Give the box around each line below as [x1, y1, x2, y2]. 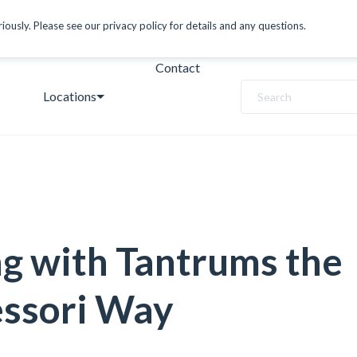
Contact [155, 60, 201, 75]
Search [257, 89, 292, 104]
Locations [43, 88, 97, 104]
